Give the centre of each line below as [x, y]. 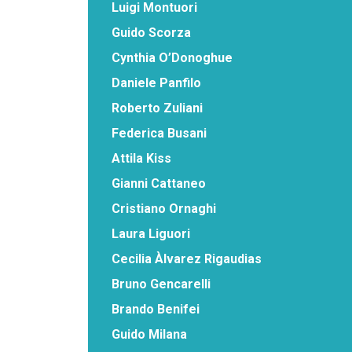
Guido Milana [149, 334]
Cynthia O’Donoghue [172, 57]
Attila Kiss [141, 158]
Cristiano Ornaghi [164, 208]
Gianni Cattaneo [159, 183]
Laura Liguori [151, 233]
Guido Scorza [151, 32]
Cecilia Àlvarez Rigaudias [187, 258]
